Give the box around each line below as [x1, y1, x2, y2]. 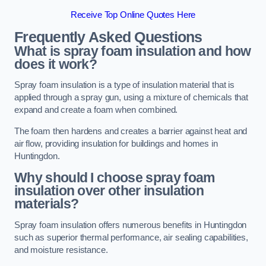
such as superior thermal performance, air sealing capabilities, [14, 232, 248, 242]
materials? [14, 196, 79, 212]
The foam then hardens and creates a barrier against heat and [14, 126, 248, 136]
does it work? [14, 56, 97, 72]
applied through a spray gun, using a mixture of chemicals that [14, 93, 248, 103]
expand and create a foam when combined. [14, 105, 178, 115]
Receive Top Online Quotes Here [70, 10, 196, 20]
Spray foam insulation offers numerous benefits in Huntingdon [14, 220, 247, 230]
